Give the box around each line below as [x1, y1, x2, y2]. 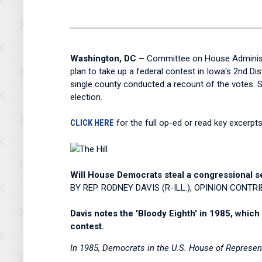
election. [70, 92, 102, 102]
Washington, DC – [70, 53, 144, 64]
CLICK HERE [70, 118, 114, 128]
